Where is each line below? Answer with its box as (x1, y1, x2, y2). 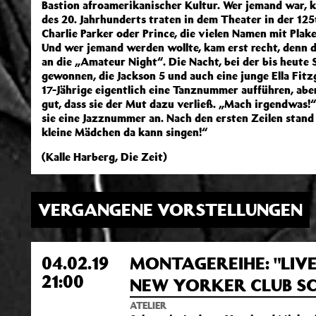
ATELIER (130, 299, 166, 312)
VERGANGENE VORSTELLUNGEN (38, 198, 303, 221)
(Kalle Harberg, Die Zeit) (42, 150, 167, 164)
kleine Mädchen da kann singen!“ (42, 125, 207, 139)
